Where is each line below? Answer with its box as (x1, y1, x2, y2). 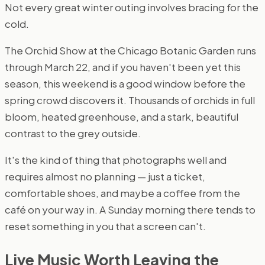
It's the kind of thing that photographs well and (5, 153, 227, 167)
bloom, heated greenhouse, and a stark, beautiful (5, 110, 238, 124)
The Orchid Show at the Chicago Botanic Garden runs (5, 44, 256, 57)
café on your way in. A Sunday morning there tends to (5, 203, 256, 216)
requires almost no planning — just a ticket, (5, 170, 205, 183)
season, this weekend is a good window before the (5, 77, 245, 91)
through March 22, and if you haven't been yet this (5, 60, 241, 74)
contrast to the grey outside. (5, 127, 141, 140)
